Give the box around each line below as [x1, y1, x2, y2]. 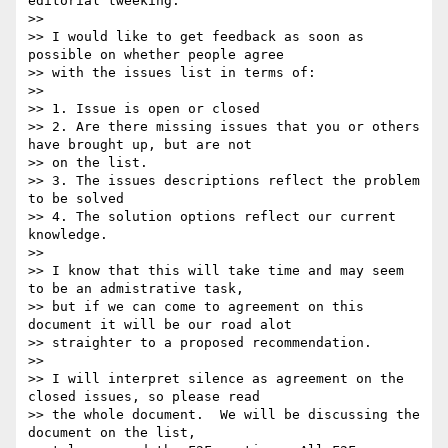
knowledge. [28, 227, 108, 243]
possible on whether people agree [28, 47, 284, 63]
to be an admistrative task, [28, 281, 244, 297]
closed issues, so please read [28, 389, 260, 405]
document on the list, [28, 425, 196, 441]
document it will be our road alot [28, 317, 292, 333]
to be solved [28, 191, 124, 207]
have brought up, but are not [28, 137, 252, 153]
